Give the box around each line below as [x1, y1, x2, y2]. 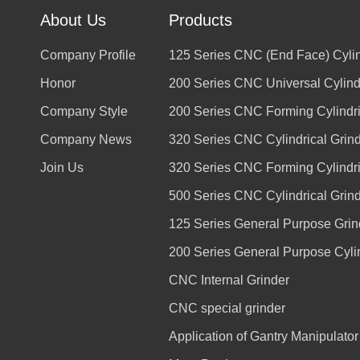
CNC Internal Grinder [168, 272, 289, 287]
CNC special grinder [168, 301, 285, 315]
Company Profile [40, 47, 137, 62]
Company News [40, 132, 133, 146]
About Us [40, 10, 107, 29]
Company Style [40, 104, 129, 118]
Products [168, 10, 232, 29]
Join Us [40, 160, 84, 174]
